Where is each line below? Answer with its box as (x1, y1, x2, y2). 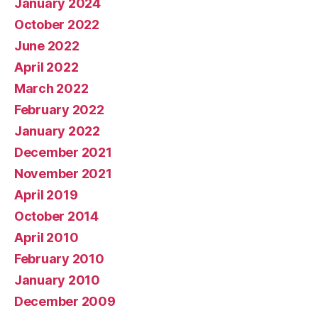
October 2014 (14, 209, 99, 224)
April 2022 (14, 60, 79, 75)
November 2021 (14, 166, 112, 181)
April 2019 (14, 187, 78, 202)
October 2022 (14, 17, 99, 32)
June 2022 (14, 38, 79, 53)
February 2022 (14, 102, 104, 117)
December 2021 (14, 145, 112, 160)
